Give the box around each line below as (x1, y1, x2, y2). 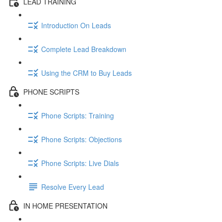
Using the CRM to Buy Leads (41, 67, 132, 78)
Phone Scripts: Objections (41, 134, 122, 144)
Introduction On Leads (41, 20, 111, 30)
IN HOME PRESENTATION (23, 200, 108, 211)
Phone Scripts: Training (41, 110, 114, 120)
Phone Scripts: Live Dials (41, 158, 119, 168)
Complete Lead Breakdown (41, 44, 126, 54)
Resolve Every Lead (41, 181, 104, 192)
